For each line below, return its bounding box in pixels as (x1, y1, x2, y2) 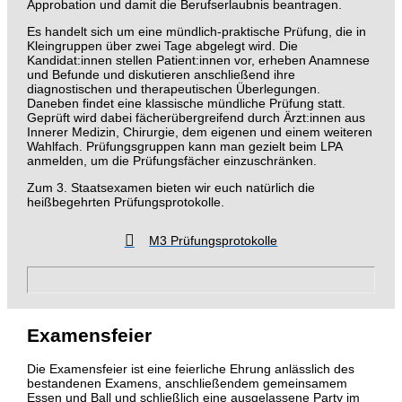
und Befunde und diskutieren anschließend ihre (26, 66, 295, 82)
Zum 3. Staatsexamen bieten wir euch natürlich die (26, 179, 315, 195)
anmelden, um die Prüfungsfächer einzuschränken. (26, 153, 317, 168)
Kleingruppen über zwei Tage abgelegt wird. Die (26, 38, 298, 53)
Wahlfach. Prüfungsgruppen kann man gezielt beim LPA (26, 138, 342, 153)
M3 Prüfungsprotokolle (149, 233, 278, 249)
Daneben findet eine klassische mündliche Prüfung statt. (26, 95, 345, 110)
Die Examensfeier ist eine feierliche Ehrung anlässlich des (26, 362, 354, 377)
